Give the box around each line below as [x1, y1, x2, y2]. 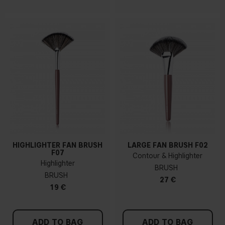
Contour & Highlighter [133, 151, 202, 160]
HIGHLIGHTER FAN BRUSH [13, 141, 102, 150]
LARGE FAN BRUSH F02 [127, 141, 208, 150]
